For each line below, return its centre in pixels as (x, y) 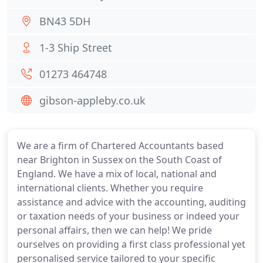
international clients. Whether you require (110, 188)
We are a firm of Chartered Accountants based (120, 146)
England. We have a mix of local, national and (117, 174)
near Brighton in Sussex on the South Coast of (119, 160)
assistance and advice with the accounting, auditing (131, 202)
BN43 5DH (65, 21)
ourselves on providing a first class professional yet (131, 244)
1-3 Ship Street (76, 48)
